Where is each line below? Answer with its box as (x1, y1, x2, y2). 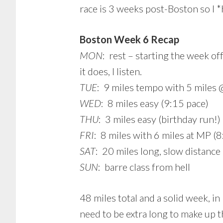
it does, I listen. (80, 65, 142, 77)
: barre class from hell (98, 161, 190, 173)
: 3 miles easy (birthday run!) (99, 113, 221, 125)
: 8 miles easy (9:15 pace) (101, 97, 209, 109)
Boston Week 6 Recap (80, 33, 179, 45)
